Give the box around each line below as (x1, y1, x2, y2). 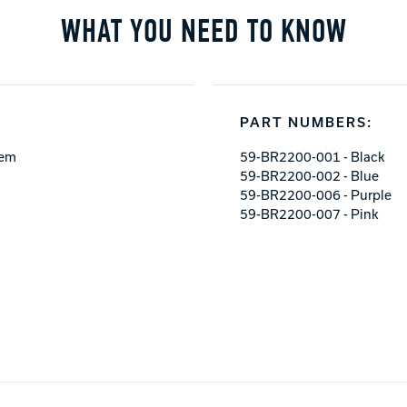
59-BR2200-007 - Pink (240, 204, 379, 223)
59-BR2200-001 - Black (240, 147, 385, 165)
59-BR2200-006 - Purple (240, 185, 392, 203)
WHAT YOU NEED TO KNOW (60, 11, 347, 51)
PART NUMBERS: (240, 112, 372, 131)
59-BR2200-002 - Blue (240, 166, 379, 184)
